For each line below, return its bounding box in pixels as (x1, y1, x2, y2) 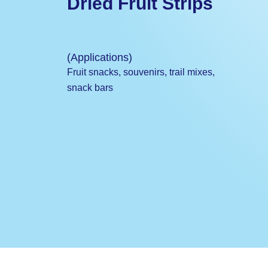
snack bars (67, 83, 113, 93)
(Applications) (67, 51, 132, 63)
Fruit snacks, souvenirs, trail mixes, (67, 67, 215, 77)
